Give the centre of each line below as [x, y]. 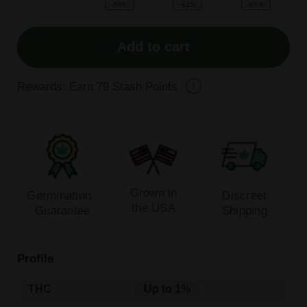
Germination [63, 196]
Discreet [245, 196]
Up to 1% [168, 289]
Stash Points [143, 86]
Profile [35, 259]
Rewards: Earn [57, 86]
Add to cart [153, 47]
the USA [153, 208]
